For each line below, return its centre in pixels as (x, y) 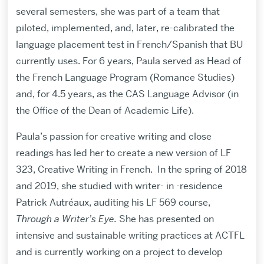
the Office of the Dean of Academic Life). (105, 111)
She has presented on (165, 219)
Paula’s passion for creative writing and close (113, 137)
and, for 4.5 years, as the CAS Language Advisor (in (127, 94)
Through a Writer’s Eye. (66, 219)
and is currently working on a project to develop (119, 252)
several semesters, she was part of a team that (118, 12)
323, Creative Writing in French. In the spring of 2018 (131, 170)
